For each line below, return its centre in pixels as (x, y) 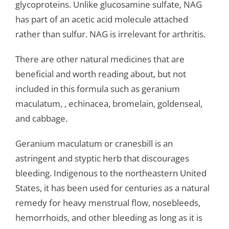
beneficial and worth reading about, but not (100, 74)
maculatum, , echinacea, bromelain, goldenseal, (109, 104)
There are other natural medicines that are (100, 59)
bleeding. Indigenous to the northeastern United (111, 173)
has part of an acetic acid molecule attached (101, 19)
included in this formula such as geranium (97, 89)
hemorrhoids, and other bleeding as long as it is (109, 218)
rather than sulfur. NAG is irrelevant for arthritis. (110, 34)
